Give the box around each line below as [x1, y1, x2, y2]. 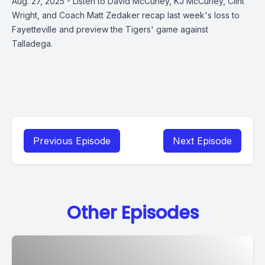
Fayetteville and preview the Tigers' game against [12, 24, 208, 34]
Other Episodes [66, 201, 199, 225]
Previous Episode [33, 135, 111, 147]
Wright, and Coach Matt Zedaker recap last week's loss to [12, 10, 240, 20]
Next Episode [173, 135, 232, 147]
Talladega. [12, 38, 55, 49]
